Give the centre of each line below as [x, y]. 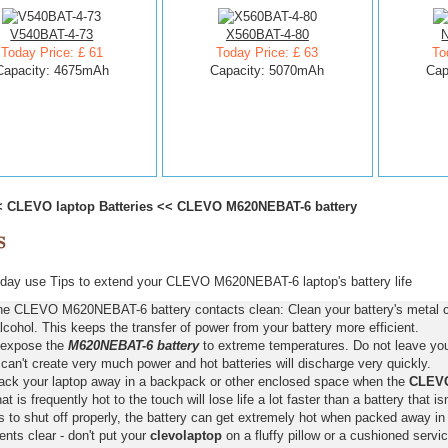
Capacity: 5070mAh [267, 70]
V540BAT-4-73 [52, 34]
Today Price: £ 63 [267, 52]
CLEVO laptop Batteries [79, 206]
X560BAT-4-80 [267, 34]
